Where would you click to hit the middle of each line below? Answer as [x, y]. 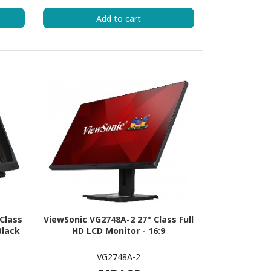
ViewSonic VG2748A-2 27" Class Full [118, 220]
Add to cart [118, 18]
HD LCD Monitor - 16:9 [118, 231]
